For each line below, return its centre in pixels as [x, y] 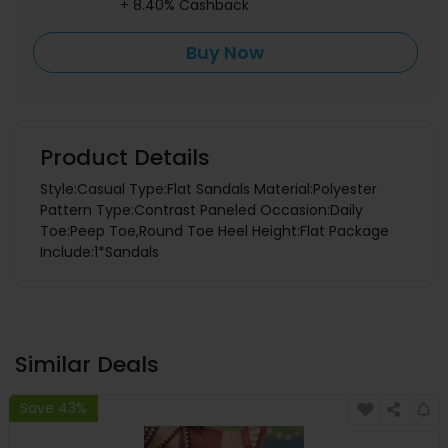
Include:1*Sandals [99, 252]
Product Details [125, 158]
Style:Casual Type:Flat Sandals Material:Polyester [208, 189]
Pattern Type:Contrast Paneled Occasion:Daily [201, 210]
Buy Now [225, 52]
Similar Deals [87, 365]
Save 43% [53, 407]
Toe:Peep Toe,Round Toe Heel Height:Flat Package [214, 231]
